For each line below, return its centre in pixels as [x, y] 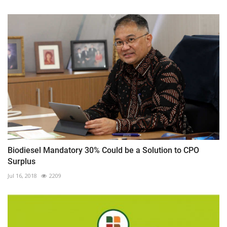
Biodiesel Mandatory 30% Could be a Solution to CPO [103, 150]
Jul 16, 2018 [22, 176]
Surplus [22, 162]
